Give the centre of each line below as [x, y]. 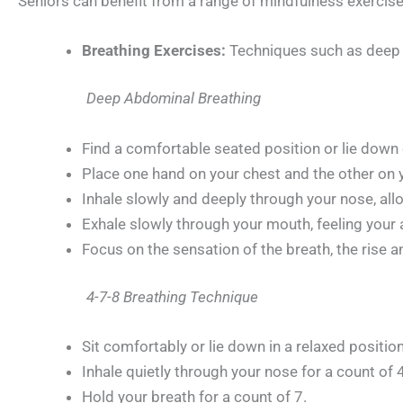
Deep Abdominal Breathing [174, 99]
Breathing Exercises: [154, 50]
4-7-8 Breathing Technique [154, 297]
